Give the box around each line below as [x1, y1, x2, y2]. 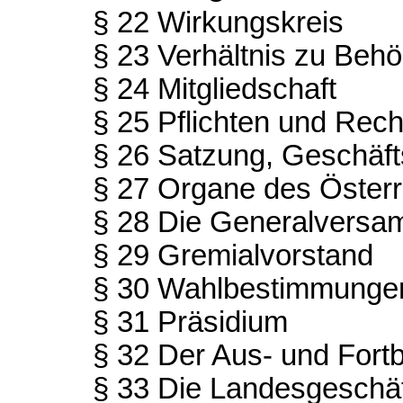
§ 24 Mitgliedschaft [92, 72, 336, 105]
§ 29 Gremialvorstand [92, 238, 373, 272]
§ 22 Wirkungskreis [92, 5, 344, 39]
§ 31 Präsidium [92, 305, 288, 338]
